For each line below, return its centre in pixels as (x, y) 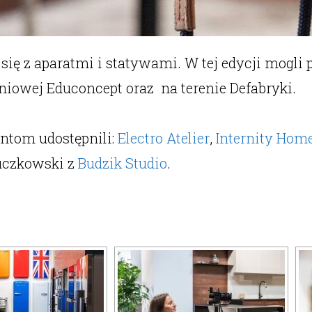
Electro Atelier (164, 138)
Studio (145, 163)
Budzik (100, 163)
